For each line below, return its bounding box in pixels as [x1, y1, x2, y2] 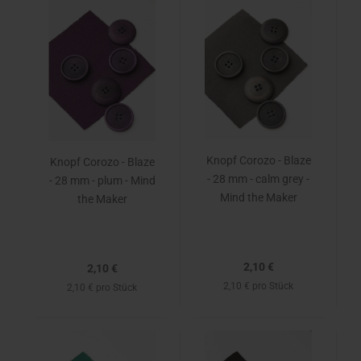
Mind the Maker [219, 191, 297, 204]
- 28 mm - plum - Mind [48, 174, 156, 187]
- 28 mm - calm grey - [207, 172, 309, 185]
